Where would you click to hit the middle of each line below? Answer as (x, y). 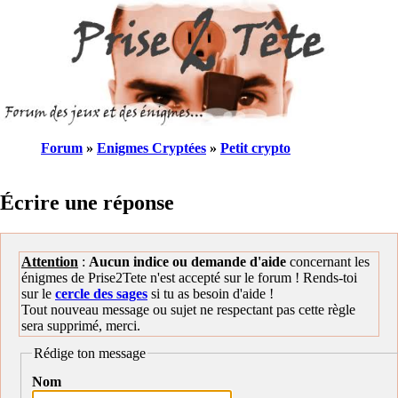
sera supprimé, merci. (81, 325)
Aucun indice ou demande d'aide (187, 261)
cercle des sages (101, 293)
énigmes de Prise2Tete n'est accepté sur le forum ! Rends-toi (189, 277)
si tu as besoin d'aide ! (211, 293)
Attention (50, 261)
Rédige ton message (90, 353)
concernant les (328, 261)
